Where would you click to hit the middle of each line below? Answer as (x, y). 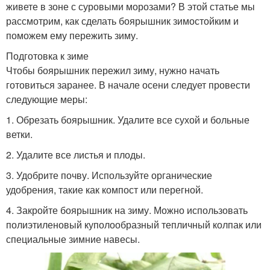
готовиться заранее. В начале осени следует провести (128, 85)
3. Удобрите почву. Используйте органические (109, 175)
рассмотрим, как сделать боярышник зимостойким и (122, 21)
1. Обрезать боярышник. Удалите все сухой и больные (128, 120)
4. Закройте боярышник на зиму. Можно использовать (127, 210)
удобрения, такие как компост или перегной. (105, 190)
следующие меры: (47, 99)
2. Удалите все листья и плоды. (76, 155)
